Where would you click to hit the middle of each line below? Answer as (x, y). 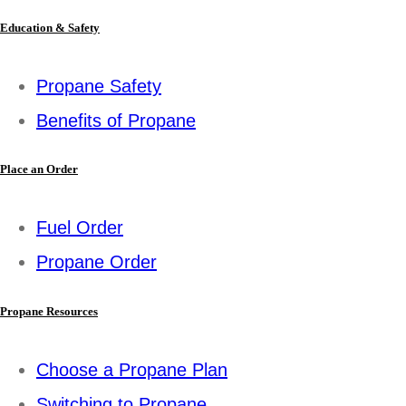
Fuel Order (80, 228)
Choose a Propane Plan (132, 369)
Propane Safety (99, 87)
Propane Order (97, 262)
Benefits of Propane (116, 121)
